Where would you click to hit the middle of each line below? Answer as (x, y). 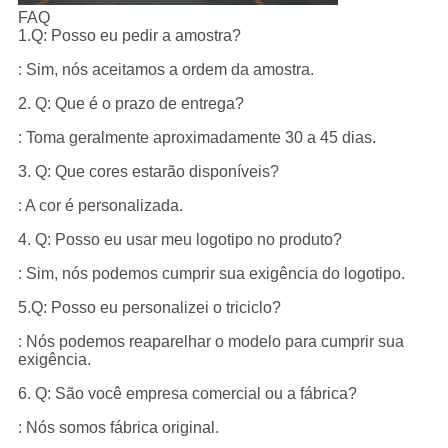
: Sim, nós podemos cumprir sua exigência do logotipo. (211, 273)
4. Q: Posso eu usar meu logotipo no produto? (179, 239)
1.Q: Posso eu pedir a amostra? (129, 35)
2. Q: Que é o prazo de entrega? (130, 103)
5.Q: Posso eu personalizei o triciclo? (149, 307)
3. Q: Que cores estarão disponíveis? (148, 171)
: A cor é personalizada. (100, 205)
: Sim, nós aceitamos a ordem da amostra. (165, 69)
